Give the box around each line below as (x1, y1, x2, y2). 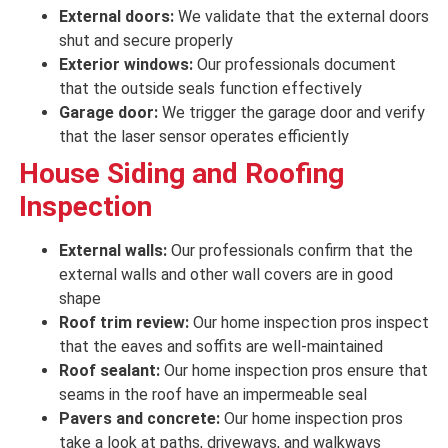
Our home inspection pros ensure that (163, 361, 428, 381)
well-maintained (271, 337, 383, 357)
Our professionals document (196, 55, 396, 75)
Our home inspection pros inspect (192, 313, 429, 333)
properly (174, 31, 233, 51)
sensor (154, 127, 210, 147)
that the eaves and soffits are (58, 337, 272, 357)
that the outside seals (58, 79, 219, 99)
